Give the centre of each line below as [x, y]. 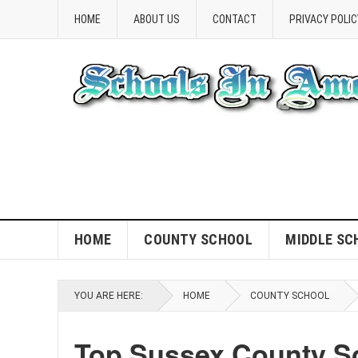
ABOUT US [157, 19]
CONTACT [235, 19]
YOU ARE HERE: [109, 296]
